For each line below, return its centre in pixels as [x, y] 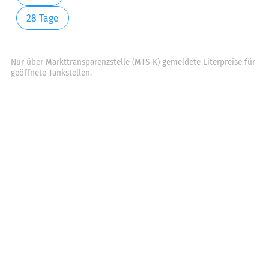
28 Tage [42, 18]
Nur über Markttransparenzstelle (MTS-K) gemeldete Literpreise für [133, 62]
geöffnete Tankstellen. [51, 73]
